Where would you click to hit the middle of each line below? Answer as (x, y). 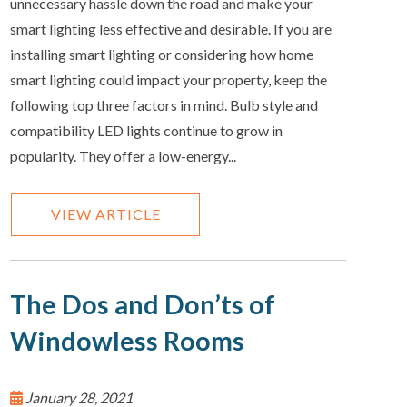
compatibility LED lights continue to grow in (147, 130)
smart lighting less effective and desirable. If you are (171, 28)
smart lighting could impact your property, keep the (169, 79)
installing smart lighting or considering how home (162, 54)
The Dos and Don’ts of (143, 305)
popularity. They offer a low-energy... (124, 155)
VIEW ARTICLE (105, 213)
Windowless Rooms (128, 341)
